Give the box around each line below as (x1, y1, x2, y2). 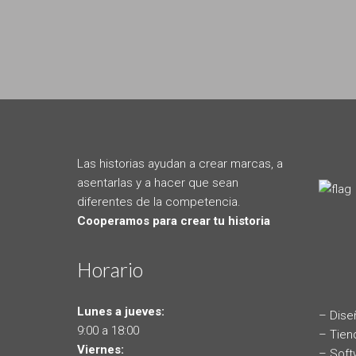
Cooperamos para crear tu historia (77, 214, 270, 228)
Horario (77, 257, 143, 281)
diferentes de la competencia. (77, 195, 241, 209)
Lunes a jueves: (77, 304, 164, 319)
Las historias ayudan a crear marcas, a (77, 157, 283, 171)
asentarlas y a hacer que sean (77, 176, 238, 190)
